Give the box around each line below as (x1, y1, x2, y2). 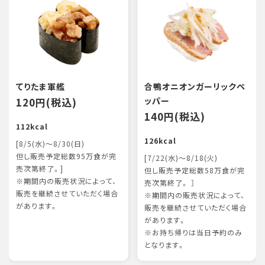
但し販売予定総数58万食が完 (144, 165, 245, 176)
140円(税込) (144, 109, 205, 124)
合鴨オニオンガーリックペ (144, 80, 245, 92)
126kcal (144, 135, 176, 146)
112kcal (16, 121, 48, 132)
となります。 (144, 240, 185, 250)
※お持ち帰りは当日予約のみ (144, 227, 243, 238)
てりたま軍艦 (16, 80, 65, 92)
